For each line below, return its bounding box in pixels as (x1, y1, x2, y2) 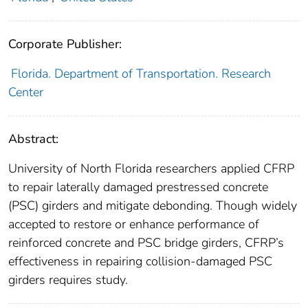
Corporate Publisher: (8, 36, 122, 53)
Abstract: (8, 131, 58, 148)
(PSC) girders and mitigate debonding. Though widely (8, 197, 297, 214)
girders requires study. (8, 272, 128, 289)
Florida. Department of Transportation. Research (10, 65, 271, 82)
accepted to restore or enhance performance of (8, 216, 259, 233)
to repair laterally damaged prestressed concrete (8, 179, 268, 196)
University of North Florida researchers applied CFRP (8, 160, 294, 177)
